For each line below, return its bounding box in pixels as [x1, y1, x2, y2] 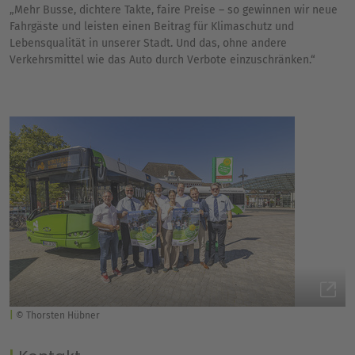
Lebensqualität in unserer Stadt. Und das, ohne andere [10, 36, 287, 50]
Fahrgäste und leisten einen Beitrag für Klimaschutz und [10, 19, 294, 33]
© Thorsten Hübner [16, 309, 100, 321]
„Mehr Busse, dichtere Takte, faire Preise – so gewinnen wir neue [10, 2, 338, 17]
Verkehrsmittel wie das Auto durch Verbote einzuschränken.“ [10, 52, 315, 67]
